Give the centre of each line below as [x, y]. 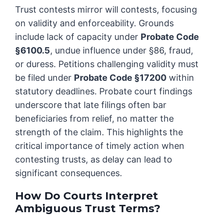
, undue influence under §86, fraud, [122, 51]
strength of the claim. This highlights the [99, 132]
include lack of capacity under [78, 37]
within [181, 78]
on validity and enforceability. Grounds [95, 23]
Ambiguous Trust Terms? [88, 209]
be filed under [45, 78]
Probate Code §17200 [120, 78]
